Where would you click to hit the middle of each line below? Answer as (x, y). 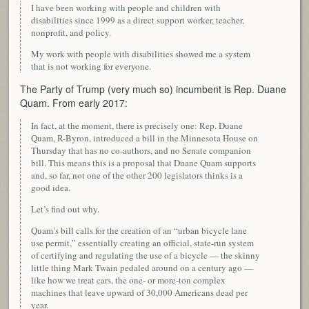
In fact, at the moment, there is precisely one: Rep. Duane (137, 125)
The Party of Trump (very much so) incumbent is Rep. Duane (153, 89)
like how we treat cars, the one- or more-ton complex (129, 280)
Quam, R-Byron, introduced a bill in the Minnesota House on (145, 138)
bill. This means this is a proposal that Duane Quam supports (144, 162)
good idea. (51, 187)
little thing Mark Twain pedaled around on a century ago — (142, 267)
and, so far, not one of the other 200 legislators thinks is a (137, 175)
